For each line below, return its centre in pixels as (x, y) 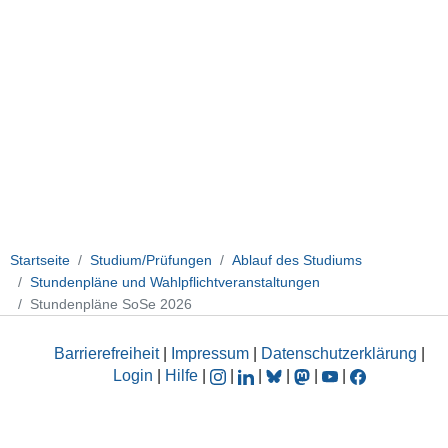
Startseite (40, 259)
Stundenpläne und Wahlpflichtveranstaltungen (175, 281)
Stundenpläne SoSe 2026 (111, 303)
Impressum (210, 354)
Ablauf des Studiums (297, 259)
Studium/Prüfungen (151, 259)
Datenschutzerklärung (339, 354)
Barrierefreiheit (106, 354)
